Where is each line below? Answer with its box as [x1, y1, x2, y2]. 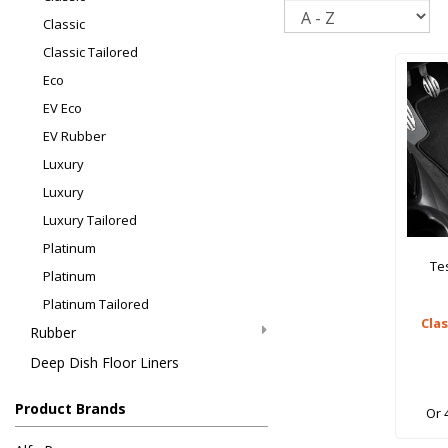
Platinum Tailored [43, 295, 149, 314]
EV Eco [43, 99, 82, 118]
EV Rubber [43, 127, 106, 146]
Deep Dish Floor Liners [30, 353, 179, 373]
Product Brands [15, 399, 126, 419]
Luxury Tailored [43, 211, 137, 230]
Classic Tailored [43, 43, 138, 62]
